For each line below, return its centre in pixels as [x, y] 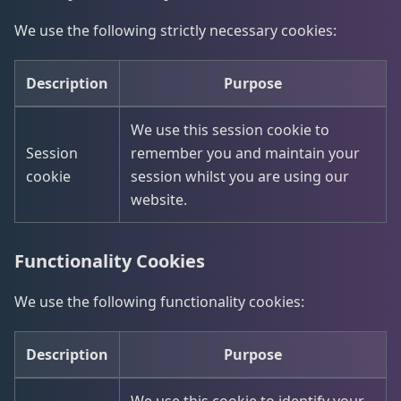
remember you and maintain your [245, 153]
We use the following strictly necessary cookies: [175, 30]
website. [159, 200]
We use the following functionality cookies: [159, 302]
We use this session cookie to [230, 130]
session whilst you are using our [240, 176]
